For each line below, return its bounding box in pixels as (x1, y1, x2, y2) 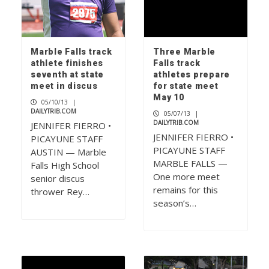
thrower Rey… (31, 186, 89, 198)
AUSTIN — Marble (31, 146, 106, 159)
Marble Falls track (31, 47, 112, 57)
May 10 (153, 92, 184, 103)
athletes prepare (153, 70, 230, 80)
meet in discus (31, 81, 98, 91)
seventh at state (31, 70, 104, 80)
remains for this (153, 184, 218, 196)
